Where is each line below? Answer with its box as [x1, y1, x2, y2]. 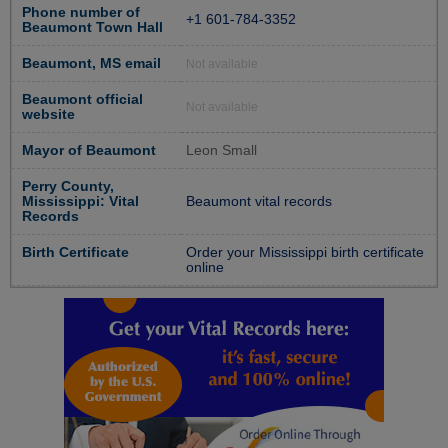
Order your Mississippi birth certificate [186, 245, 424, 261]
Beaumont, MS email [22, 56, 161, 72]
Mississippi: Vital [22, 194, 139, 210]
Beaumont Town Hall [22, 20, 163, 36]
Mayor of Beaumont [22, 143, 156, 159]
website [22, 107, 75, 123]
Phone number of [22, 5, 140, 21]
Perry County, [22, 179, 114, 195]
